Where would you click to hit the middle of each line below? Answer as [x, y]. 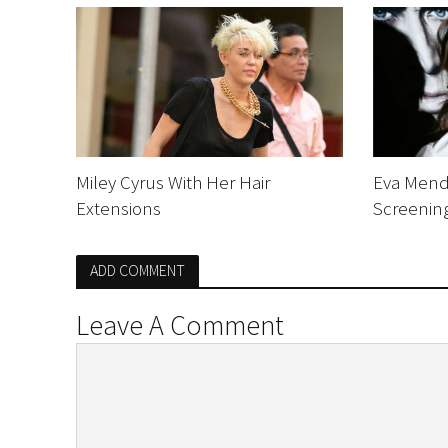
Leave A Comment [179, 324]
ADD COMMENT [137, 269]
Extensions [118, 207]
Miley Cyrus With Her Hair [172, 181]
